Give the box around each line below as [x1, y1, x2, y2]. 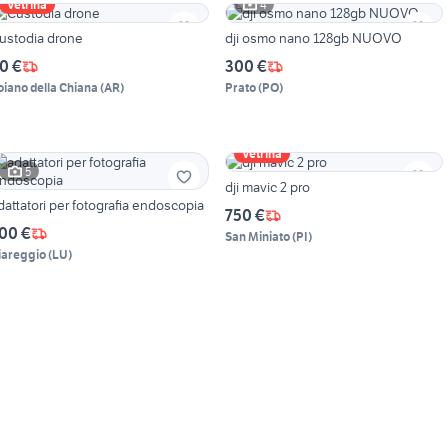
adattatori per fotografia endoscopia [132, 196, 204, 215]
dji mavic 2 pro [224, 178, 310, 197]
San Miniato [224, 229, 290, 245]
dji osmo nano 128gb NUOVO [224, 29, 402, 48]
